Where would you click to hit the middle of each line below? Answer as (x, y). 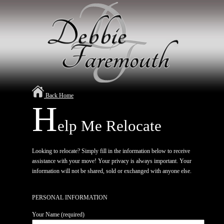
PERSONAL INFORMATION (70, 198)
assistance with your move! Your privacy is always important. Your (112, 161)
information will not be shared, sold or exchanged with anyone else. (112, 171)
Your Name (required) (58, 214)
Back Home (59, 95)
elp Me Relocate (109, 126)
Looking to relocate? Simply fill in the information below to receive (111, 151)
